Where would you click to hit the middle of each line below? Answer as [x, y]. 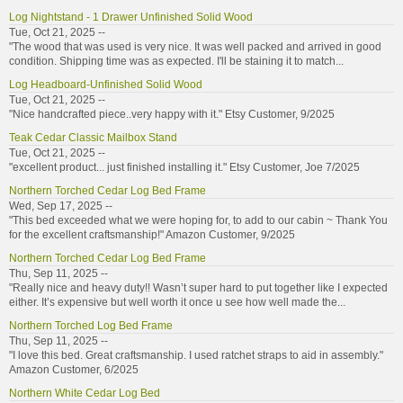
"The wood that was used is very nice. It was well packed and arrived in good [195, 46]
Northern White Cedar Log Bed [85, 393]
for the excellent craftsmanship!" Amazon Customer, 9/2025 [152, 234]
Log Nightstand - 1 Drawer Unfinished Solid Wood [131, 17]
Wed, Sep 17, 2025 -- [61, 206]
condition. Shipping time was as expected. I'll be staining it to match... [176, 61]
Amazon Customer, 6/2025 [74, 369]
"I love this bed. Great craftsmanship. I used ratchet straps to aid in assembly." [196, 355]
